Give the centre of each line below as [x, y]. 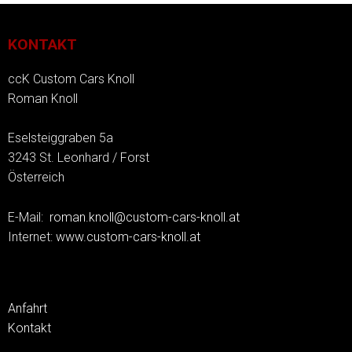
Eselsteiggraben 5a [60, 138]
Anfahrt [27, 308]
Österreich [36, 178]
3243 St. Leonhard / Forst [79, 158]
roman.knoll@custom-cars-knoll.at [145, 217]
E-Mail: [29, 217]
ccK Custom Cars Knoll [71, 79]
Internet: [32, 236]
